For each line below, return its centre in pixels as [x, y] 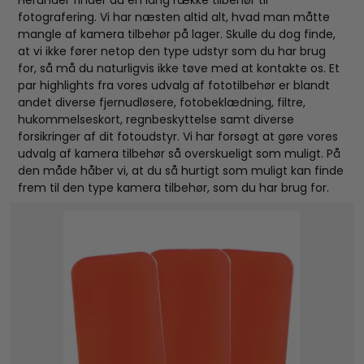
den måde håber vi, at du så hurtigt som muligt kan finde [181, 170]
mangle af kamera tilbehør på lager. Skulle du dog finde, [177, 34]
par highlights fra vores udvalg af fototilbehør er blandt [174, 85]
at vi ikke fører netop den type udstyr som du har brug [172, 51]
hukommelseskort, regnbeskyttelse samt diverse [156, 119]
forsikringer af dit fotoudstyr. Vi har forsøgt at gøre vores [178, 136]
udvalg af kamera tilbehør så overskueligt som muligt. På [180, 153]
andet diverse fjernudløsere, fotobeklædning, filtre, [162, 102]
